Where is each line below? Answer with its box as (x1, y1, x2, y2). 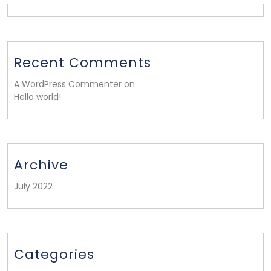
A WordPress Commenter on (14, 78, 135, 90)
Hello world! (14, 91, 61, 103)
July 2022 (14, 180, 53, 192)
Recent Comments (14, 53, 151, 72)
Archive (14, 155, 68, 174)
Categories (14, 245, 94, 264)
